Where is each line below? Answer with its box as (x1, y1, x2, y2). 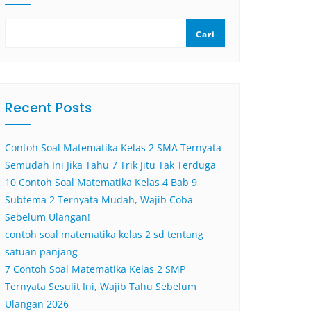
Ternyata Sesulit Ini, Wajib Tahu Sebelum (5, 280, 196, 293)
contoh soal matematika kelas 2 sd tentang (5, 228, 203, 241)
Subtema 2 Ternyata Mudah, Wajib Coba (5, 193, 193, 206)
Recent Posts (5, 99, 92, 117)
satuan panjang (5, 245, 78, 258)
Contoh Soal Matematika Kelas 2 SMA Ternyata (5, 141, 221, 154)
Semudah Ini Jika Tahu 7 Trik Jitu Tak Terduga (5, 158, 216, 171)
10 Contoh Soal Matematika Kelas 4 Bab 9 (5, 176, 197, 189)
